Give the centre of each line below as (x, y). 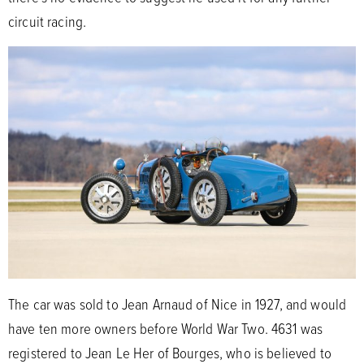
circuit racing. (49, 22)
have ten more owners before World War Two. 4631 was (166, 328)
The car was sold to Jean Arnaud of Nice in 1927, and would (178, 304)
